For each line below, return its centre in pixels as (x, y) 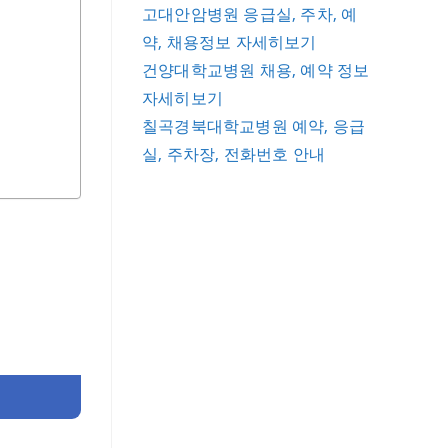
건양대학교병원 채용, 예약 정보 (256, 70)
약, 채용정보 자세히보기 (229, 42)
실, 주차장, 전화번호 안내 (233, 154)
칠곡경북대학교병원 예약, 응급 (254, 126)
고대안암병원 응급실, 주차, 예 (250, 14)
